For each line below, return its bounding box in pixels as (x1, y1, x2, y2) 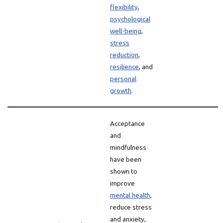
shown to (110, 167, 137, 175)
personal (110, 75, 136, 83)
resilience (110, 63, 139, 71)
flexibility (110, 3, 138, 11)
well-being (110, 27, 141, 35)
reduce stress (110, 203, 152, 211)
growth (110, 87, 131, 95)
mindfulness (110, 143, 146, 151)
